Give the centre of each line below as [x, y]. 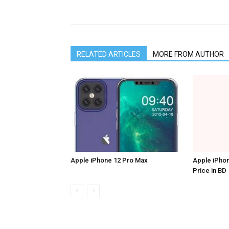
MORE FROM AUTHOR [188, 54]
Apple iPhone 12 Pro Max [109, 161]
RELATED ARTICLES [109, 54]
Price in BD [210, 171]
